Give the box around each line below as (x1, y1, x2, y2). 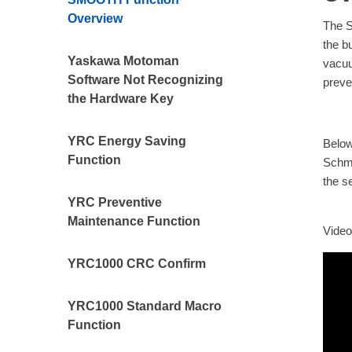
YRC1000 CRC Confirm (68, 257, 207, 270)
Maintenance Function (68, 214, 201, 228)
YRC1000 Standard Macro (68, 299, 222, 313)
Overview (68, 12, 123, 25)
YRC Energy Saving (68, 134, 187, 148)
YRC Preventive (68, 196, 163, 209)
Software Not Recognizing (68, 73, 224, 86)
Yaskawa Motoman (68, 54, 180, 68)
